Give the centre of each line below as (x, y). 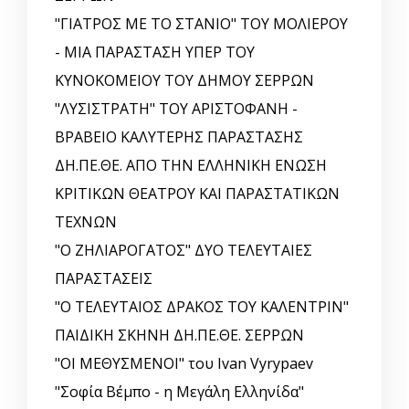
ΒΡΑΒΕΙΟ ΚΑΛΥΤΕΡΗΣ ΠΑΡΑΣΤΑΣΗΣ (179, 137)
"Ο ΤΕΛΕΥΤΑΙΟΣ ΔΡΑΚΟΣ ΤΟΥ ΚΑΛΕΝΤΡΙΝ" (202, 307)
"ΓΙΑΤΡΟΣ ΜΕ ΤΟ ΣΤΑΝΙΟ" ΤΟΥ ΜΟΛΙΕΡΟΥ (201, 24)
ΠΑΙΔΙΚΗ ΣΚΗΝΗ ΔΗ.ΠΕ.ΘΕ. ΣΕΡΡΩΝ (179, 336)
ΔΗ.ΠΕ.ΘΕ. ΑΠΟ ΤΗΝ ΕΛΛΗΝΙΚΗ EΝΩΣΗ (191, 166)
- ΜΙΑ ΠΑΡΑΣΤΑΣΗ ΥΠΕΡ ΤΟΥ (155, 52)
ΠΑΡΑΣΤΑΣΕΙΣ (104, 279)
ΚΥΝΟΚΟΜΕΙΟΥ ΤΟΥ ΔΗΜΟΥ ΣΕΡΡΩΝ (184, 81)
